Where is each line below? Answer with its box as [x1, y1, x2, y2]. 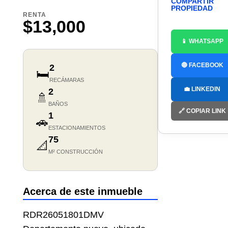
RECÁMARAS [49, 77, 84, 83]
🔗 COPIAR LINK [178, 107, 226, 115]
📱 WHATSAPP [181, 38, 223, 45]
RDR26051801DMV [22, 210, 104, 220]
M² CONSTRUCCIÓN [48, 149, 103, 155]
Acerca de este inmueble [22, 186, 142, 197]
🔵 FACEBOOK [181, 62, 223, 69]
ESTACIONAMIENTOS [48, 125, 105, 131]
